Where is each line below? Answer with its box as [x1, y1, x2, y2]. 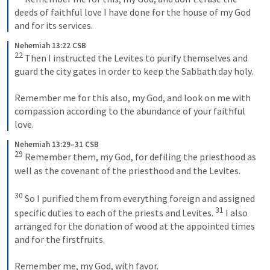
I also [224, 207, 248, 219]
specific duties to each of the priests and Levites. [14, 207, 215, 219]
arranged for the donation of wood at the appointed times [14, 220, 255, 233]
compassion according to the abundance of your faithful [14, 105, 245, 118]
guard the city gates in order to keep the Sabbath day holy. [14, 65, 255, 78]
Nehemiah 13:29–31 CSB [14, 139, 99, 150]
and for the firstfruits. [14, 233, 107, 246]
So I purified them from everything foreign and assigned [23, 192, 255, 204]
